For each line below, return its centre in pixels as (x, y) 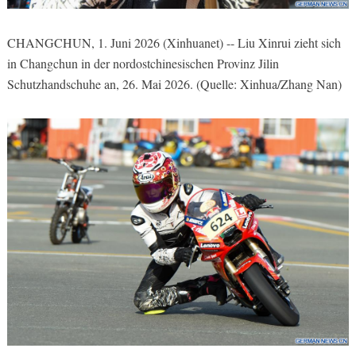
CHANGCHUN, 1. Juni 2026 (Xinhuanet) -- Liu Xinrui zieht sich (174, 42)
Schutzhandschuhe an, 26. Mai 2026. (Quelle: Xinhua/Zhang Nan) (174, 83)
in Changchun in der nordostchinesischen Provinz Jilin (143, 63)
